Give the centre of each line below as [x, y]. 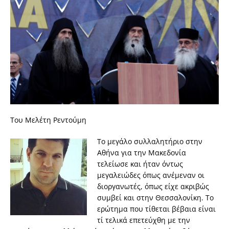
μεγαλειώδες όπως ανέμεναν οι [151, 175]
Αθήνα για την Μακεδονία [142, 152]
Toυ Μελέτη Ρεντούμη [48, 120]
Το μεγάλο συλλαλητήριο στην [150, 141]
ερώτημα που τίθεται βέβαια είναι [156, 209]
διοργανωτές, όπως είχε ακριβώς [153, 186]
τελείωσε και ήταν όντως [140, 164]
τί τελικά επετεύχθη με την [144, 220]
